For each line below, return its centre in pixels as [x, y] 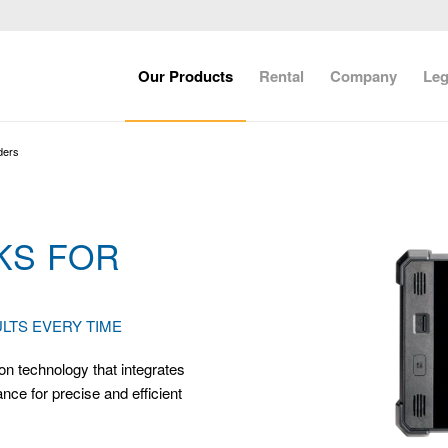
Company [364, 76]
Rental [282, 76]
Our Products [186, 76]
